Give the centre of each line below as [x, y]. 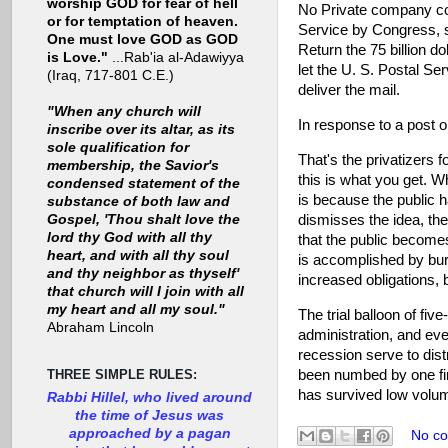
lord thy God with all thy [129, 238]
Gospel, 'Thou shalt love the [143, 220]
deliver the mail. [349, 90]
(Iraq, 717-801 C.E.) [110, 76]
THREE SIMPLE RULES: [122, 375]
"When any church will [124, 112]
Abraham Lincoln [100, 328]
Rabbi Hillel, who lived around [149, 397]
